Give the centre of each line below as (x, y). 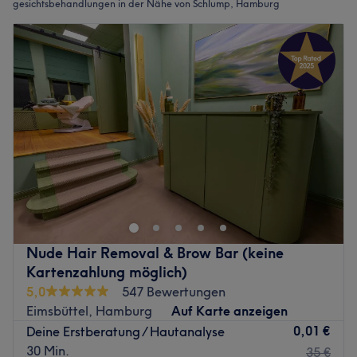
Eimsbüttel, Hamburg (89, 310)
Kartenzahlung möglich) (107, 272)
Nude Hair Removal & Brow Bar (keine (155, 253)
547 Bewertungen (174, 291)
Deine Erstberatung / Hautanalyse (126, 332)
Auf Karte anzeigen (229, 310)
